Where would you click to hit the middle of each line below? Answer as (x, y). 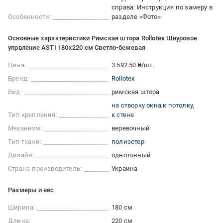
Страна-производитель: (45, 169)
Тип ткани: (25, 142)
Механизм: (25, 128)
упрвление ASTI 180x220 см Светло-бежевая (77, 48)
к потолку (178, 106)
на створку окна (136, 106)
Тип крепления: (33, 115)
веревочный (131, 128)
